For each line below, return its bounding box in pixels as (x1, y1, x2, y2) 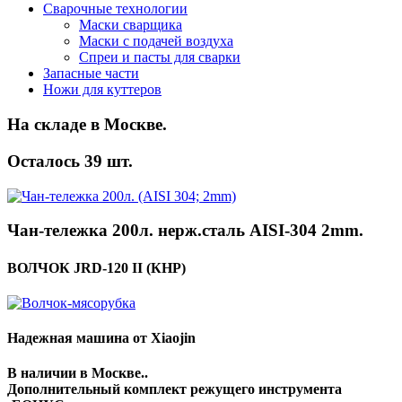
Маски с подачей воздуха (79, 33, 233, 49)
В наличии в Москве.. (7, 365, 148, 381)
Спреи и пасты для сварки (79, 49, 240, 66)
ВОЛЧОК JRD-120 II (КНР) (7, 259, 186, 275)
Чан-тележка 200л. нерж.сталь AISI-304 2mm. (7, 221, 363, 240)
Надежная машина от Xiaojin (7, 330, 196, 346)
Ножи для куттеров (43, 82, 162, 98)
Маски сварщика (79, 17, 182, 33)
